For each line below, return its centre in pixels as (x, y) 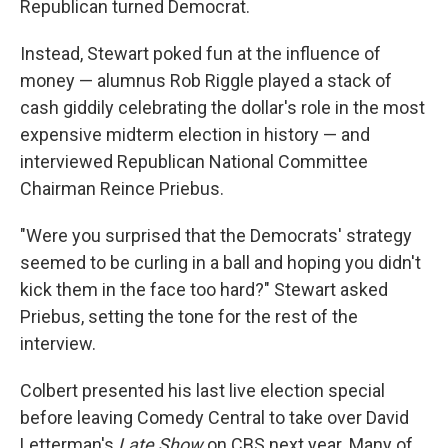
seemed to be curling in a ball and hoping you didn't (220, 263)
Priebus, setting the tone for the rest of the (189, 317)
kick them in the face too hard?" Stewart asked (204, 290)
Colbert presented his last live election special (202, 391)
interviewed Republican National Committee (194, 162)
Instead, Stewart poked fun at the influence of (200, 54)
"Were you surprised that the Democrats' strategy (216, 236)
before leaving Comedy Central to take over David (214, 418)
